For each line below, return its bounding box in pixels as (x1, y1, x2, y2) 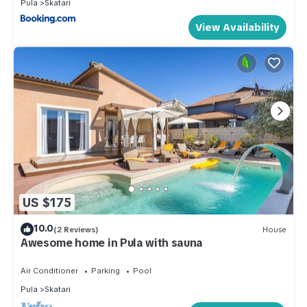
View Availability (195, 20, 280, 34)
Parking (91, 266, 120, 276)
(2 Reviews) (53, 224, 99, 234)
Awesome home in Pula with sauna (21, 236, 204, 251)
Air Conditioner (21, 266, 78, 276)
